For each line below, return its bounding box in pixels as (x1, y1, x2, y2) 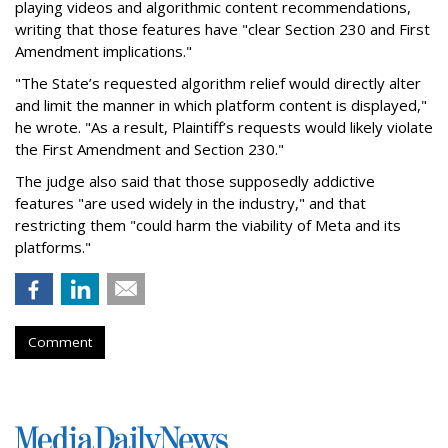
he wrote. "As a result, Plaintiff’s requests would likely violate (15, 117, 433, 137)
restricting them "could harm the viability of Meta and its (15, 215, 401, 235)
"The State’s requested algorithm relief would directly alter (15, 73, 421, 93)
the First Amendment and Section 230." (15, 139, 284, 159)
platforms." (15, 237, 91, 257)
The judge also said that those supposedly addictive (15, 171, 375, 191)
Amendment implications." (15, 41, 192, 61)
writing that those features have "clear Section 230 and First (15, 19, 430, 39)
